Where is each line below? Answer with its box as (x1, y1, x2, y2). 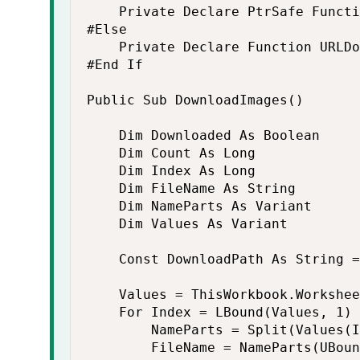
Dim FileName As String (87, 181, 296, 196)
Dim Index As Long (87, 163, 256, 178)
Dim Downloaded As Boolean (87, 128, 320, 143)
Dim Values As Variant (87, 216, 288, 231)
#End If (87, 57, 143, 72)
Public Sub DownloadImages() (87, 92, 304, 108)
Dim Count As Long (87, 145, 256, 161)
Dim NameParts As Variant (87, 198, 312, 214)
